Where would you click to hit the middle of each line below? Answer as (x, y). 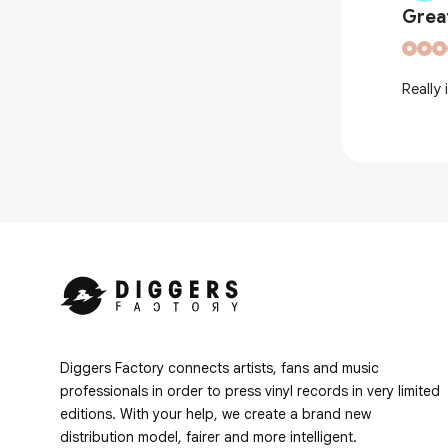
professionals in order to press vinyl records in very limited (250, 391)
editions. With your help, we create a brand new (215, 414)
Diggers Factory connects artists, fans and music (219, 368)
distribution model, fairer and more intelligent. (208, 437)
